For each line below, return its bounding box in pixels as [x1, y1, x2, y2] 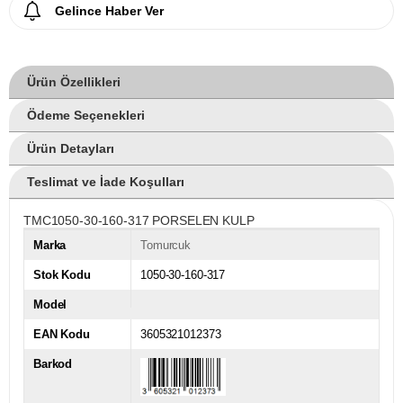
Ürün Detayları [27, 141, 114, 157]
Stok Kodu [33, 268, 91, 282]
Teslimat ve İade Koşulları [27, 175, 184, 190]
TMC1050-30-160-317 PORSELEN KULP [23, 213, 255, 228]
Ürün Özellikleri [27, 75, 121, 90]
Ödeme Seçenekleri [27, 108, 145, 123]
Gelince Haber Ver [55, 4, 164, 19]
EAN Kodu [33, 327, 90, 342]
